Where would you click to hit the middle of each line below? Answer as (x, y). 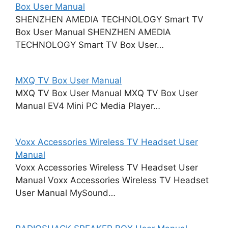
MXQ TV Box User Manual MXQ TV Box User (107, 93)
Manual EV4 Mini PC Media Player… (88, 106)
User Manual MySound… (65, 193)
